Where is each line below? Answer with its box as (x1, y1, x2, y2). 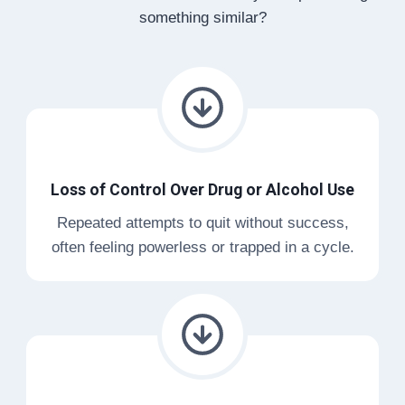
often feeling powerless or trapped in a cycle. (51, 239, 354, 257)
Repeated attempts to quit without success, (56, 214, 349, 232)
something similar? (138, 9, 267, 27)
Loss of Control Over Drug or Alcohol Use (51, 181, 354, 200)
